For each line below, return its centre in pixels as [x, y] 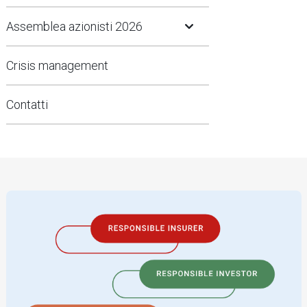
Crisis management [57, 65]
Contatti [27, 105]
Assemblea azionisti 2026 [74, 26]
